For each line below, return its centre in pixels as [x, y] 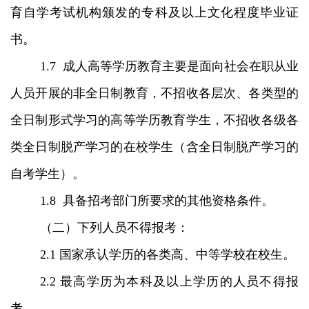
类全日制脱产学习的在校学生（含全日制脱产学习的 [154, 147]
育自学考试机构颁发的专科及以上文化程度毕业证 [154, 12]
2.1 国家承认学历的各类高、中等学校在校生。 [167, 254]
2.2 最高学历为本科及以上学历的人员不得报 [169, 281]
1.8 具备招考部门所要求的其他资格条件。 [157, 200]
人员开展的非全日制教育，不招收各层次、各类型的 [154, 93]
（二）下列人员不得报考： [114, 227]
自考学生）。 [48, 173]
